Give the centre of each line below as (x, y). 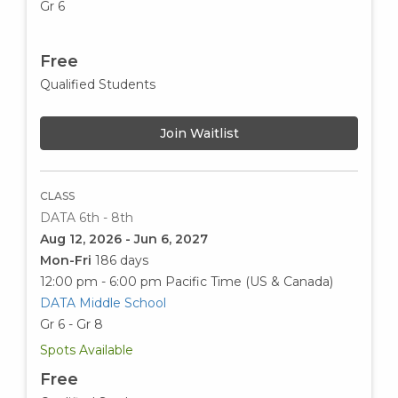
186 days (122, 261)
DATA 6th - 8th (87, 218)
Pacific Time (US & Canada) (249, 282)
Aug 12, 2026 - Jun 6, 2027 (124, 239)
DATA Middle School (103, 303)
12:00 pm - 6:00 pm (101, 282)
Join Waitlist (199, 134)
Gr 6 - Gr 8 (72, 325)
